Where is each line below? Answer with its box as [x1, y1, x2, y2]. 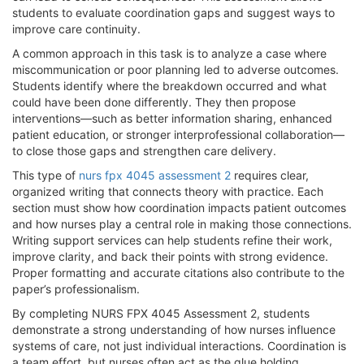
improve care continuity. [12, 21, 141, 36]
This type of [12, 167, 79, 182]
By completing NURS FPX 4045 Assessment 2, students [12, 305, 310, 320]
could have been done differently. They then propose [12, 94, 296, 109]
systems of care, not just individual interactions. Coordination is [12, 338, 346, 353]
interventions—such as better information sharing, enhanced [12, 110, 332, 125]
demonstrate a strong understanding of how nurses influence [12, 322, 336, 336]
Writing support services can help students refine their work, [12, 232, 332, 247]
